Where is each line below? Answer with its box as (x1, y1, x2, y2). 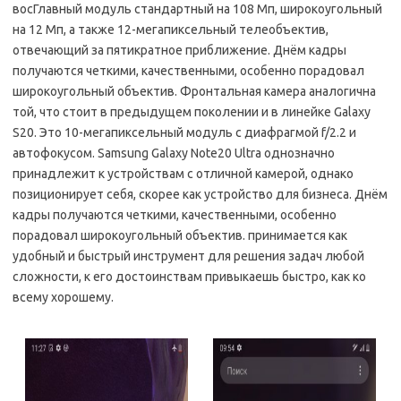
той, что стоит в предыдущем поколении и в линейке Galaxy (13, 105, 371, 120)
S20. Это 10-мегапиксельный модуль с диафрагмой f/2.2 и (13, 125, 356, 141)
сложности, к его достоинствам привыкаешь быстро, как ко (13, 269, 366, 285)
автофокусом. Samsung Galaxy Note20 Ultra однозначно (13, 146, 335, 161)
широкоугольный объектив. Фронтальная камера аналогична (13, 84, 376, 99)
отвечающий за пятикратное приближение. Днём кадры (13, 43, 346, 58)
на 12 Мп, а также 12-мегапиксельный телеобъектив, (13, 22, 328, 38)
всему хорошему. (13, 290, 114, 305)
